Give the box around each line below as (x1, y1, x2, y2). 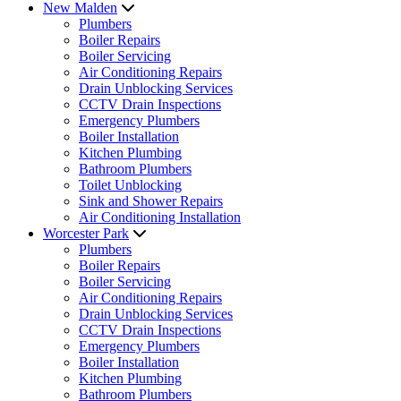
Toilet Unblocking (79, 177, 182, 192)
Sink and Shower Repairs (79, 193, 223, 209)
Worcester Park (43, 226, 129, 241)
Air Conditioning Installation (79, 209, 241, 225)
